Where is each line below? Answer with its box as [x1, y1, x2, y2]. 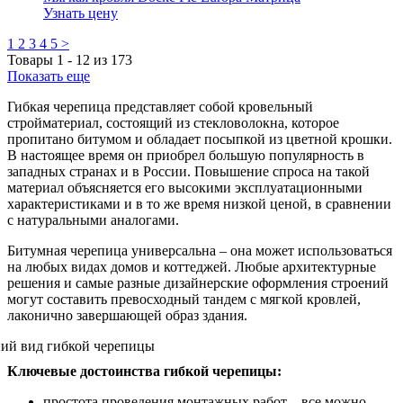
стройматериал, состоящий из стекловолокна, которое [7, 114, 339, 130]
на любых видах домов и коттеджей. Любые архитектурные [7, 258, 376, 274]
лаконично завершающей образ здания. [7, 307, 247, 323]
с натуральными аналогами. [7, 211, 179, 228]
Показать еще [7, 67, 90, 84]
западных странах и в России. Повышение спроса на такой [7, 163, 370, 179]
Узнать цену [43, 4, 118, 21]
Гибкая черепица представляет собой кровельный [7, 98, 313, 114]
